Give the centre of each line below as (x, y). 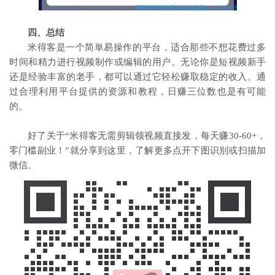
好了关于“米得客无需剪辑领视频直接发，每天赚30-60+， (147, 135)
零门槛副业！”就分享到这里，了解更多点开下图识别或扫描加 (137, 150)
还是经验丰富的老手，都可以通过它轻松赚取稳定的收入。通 (137, 76)
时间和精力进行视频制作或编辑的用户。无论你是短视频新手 (137, 62)
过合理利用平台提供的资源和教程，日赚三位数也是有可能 (137, 91)
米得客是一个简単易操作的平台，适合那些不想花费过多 (147, 47)
